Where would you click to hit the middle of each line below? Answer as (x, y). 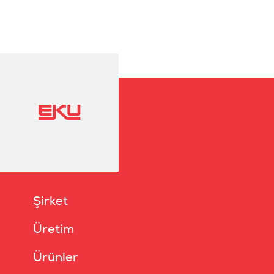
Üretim (54, 229)
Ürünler (56, 257)
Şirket (50, 201)
